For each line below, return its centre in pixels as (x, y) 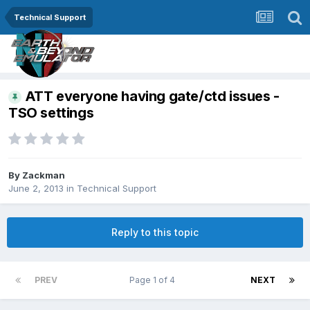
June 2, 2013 (36, 189)
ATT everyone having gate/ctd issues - (152, 97)
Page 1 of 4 (154, 280)
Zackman (44, 175)
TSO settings (51, 113)
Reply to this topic (155, 232)
